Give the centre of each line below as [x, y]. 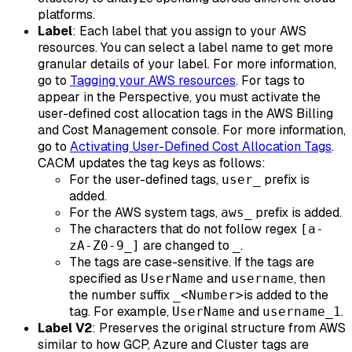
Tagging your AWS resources [153, 81]
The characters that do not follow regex [185, 229]
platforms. [66, 15]
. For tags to [270, 81]
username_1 [302, 312]
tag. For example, [121, 312]
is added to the [286, 295]
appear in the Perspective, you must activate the [179, 97]
